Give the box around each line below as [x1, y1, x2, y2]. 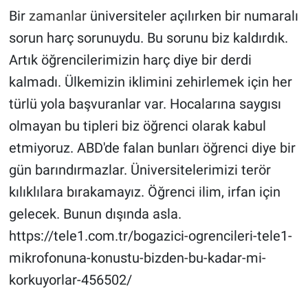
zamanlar [28, 8, 87, 25]
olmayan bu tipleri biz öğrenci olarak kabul [8, 118, 266, 135]
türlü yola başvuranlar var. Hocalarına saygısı [8, 96, 281, 113]
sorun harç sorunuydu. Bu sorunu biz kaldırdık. [8, 30, 288, 47]
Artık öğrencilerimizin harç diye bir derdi [8, 52, 252, 69]
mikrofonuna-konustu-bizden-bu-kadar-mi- [8, 250, 266, 267]
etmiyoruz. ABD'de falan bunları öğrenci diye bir [8, 140, 296, 157]
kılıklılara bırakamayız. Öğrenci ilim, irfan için [8, 184, 280, 201]
